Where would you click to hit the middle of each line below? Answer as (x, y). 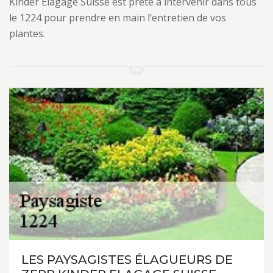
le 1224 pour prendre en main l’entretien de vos (118, 18)
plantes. (27, 34)
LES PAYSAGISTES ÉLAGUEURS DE (127, 260)
